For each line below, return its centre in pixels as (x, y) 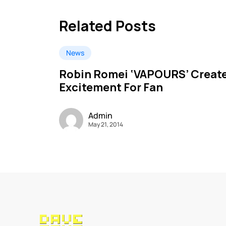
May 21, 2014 (106, 124)
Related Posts (107, 26)
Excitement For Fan (111, 88)
